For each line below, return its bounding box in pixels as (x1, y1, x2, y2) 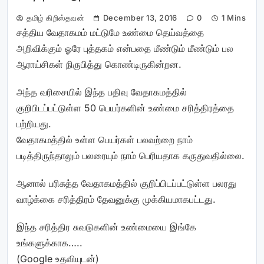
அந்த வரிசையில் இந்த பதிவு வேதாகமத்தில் (16, 86, 187, 98)
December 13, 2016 (103, 13, 177, 22)
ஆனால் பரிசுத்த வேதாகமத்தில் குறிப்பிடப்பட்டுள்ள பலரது (16, 177, 236, 189)
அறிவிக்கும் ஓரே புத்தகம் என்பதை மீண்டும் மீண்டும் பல (16, 42, 233, 54)
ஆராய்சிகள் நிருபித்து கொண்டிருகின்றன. (16, 58, 181, 70)
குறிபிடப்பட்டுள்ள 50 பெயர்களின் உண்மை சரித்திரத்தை (16, 102, 234, 114)
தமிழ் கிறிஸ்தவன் (27, 13, 85, 22)
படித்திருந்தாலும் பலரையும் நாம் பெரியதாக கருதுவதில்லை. (16, 150, 245, 161)
